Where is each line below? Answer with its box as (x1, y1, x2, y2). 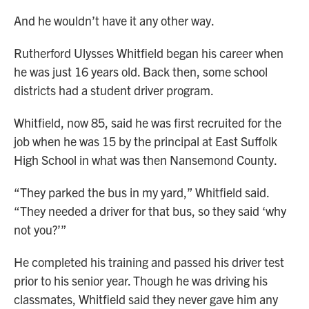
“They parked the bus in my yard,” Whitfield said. (14, 184, 269, 201)
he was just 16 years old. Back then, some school (14, 63, 268, 80)
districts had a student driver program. (14, 82, 214, 99)
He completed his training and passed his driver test (14, 254, 284, 270)
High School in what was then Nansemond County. (14, 152, 277, 168)
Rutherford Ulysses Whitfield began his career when (14, 45, 283, 61)
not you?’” (14, 221, 67, 238)
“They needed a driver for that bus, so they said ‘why (14, 203, 286, 219)
